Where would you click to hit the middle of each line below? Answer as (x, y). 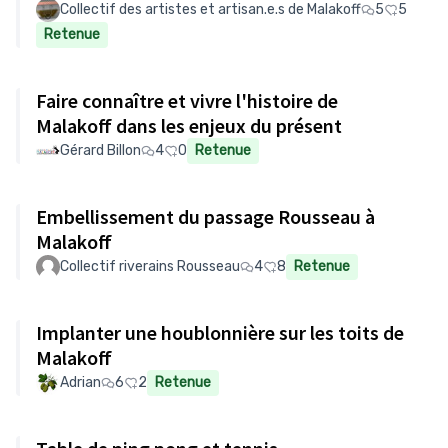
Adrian (80, 382)
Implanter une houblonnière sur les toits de (220, 332)
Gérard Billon (100, 150)
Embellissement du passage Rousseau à (205, 216)
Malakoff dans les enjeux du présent (189, 125)
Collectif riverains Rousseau (150, 266)
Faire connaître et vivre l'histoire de (187, 100)
